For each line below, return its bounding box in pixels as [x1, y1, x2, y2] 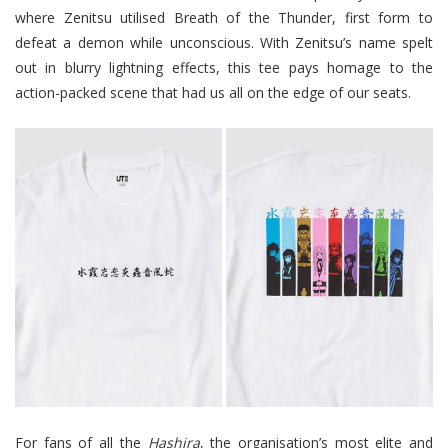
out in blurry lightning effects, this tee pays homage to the [15, 57, 433, 77]
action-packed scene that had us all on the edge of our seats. [15, 82, 411, 102]
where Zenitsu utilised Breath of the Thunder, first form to [15, 7, 433, 27]
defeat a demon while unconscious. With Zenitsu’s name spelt [15, 32, 433, 52]
